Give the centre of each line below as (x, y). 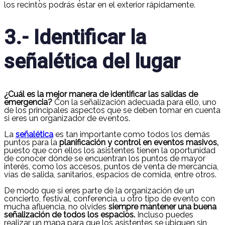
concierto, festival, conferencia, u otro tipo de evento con (109, 198)
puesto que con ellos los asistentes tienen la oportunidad (110, 150)
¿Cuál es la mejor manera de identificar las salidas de (101, 94)
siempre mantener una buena (161, 206)
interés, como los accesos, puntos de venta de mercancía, (111, 166)
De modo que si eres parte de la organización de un (99, 190)
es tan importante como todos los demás (132, 134)
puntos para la (32, 142)
